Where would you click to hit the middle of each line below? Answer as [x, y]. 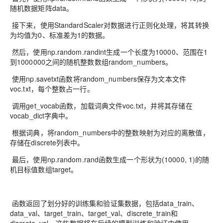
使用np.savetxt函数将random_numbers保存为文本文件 [98, 79]
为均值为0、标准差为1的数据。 [60, 35]
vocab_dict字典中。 [41, 115]
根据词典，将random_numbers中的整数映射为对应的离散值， [110, 132]
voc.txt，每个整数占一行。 [52, 89]
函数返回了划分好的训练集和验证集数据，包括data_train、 [105, 203]
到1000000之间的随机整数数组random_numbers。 [91, 62]
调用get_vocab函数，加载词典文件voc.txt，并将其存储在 [101, 106]
